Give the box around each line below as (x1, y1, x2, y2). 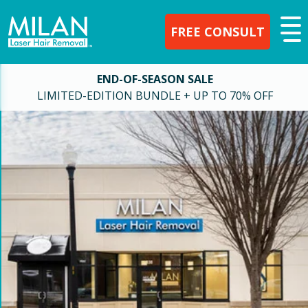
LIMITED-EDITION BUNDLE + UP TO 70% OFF (36, 87, 273, 103)
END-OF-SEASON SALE (96, 71, 213, 87)
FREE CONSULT (170, 23, 265, 40)
